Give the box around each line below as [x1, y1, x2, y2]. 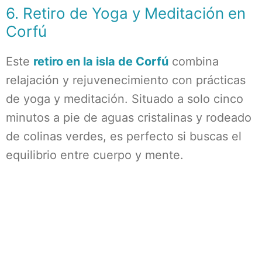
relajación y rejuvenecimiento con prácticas [6, 73, 246, 87]
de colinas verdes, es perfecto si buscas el [6, 129, 242, 143]
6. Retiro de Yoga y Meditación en [6, 4, 246, 22]
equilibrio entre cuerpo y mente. [6, 148, 184, 162]
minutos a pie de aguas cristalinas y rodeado [6, 111, 251, 125]
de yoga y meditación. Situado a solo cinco [6, 92, 243, 106]
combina [168, 54, 219, 68]
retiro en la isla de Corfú [33, 54, 168, 68]
